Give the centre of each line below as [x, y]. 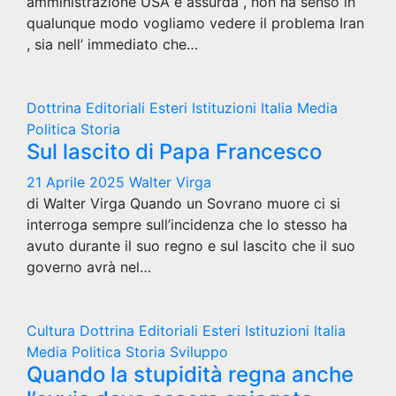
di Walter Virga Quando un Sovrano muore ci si [183, 203]
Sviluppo [199, 351]
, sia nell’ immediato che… [112, 44]
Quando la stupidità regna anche [190, 374]
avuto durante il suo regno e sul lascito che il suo [191, 245]
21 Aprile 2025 [78, 182]
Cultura [53, 330]
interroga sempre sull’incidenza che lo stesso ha [187, 224]
